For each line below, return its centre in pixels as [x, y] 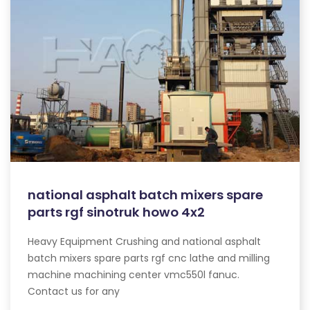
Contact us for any [74, 291]
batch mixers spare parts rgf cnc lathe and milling [149, 258]
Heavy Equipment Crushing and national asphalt [144, 241]
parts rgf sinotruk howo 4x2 [116, 212]
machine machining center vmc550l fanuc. [134, 274]
